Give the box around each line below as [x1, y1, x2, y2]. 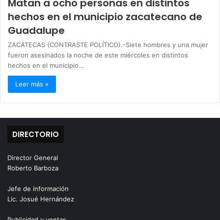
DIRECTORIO [12, 129, 59, 140]
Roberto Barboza [7, 164, 58, 172]
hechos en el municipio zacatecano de [8, 10, 202, 24]
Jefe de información [7, 185, 69, 193]
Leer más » [15, 80, 49, 88]
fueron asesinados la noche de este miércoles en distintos [8, 51, 188, 59]
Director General [7, 154, 58, 162]
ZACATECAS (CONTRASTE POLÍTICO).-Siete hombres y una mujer [8, 41, 208, 49]
